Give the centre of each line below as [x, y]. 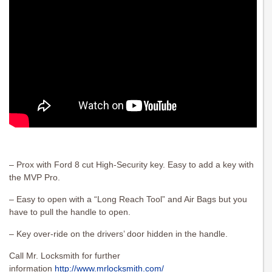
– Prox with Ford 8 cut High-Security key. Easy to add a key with [131, 165]
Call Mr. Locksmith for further [65, 256]
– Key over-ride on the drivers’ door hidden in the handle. [118, 234]
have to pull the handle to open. [70, 212]
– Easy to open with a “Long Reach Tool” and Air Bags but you [128, 199]
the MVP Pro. [35, 178]
